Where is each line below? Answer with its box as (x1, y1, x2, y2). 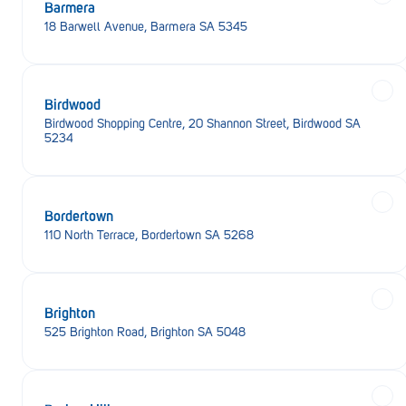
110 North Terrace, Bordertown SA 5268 (44, 227, 254, 243)
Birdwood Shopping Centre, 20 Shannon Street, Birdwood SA (44, 116, 361, 131)
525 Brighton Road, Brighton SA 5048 (44, 324, 246, 340)
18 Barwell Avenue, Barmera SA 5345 (44, 19, 247, 34)
